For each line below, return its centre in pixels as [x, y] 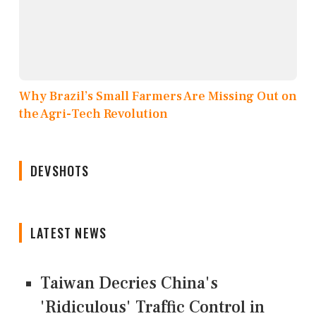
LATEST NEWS [69, 232]
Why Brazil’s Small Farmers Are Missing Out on [158, 96]
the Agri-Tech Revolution [93, 114]
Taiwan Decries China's [129, 283]
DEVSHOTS [60, 170]
